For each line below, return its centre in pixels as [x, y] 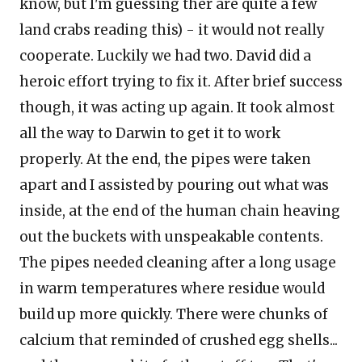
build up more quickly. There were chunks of [174, 314]
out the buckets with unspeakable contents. [171, 237]
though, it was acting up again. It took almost [177, 107]
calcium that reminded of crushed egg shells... [179, 340]
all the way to [67, 133]
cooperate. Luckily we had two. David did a [165, 56]
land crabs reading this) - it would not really [172, 30]
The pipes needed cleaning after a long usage [178, 263]
